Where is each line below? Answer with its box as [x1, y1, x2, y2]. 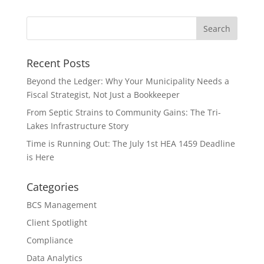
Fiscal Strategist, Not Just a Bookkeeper [26, 88, 180, 100]
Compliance [26, 234, 73, 246]
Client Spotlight [26, 216, 87, 228]
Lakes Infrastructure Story [26, 120, 128, 131]
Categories [26, 179, 79, 194]
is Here [26, 151, 54, 163]
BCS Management [26, 199, 97, 210]
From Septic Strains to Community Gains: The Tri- [26, 106, 221, 118]
